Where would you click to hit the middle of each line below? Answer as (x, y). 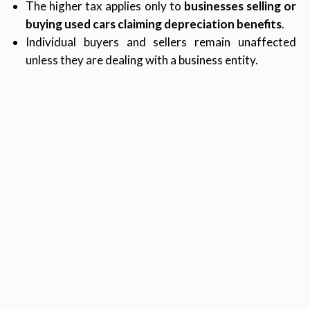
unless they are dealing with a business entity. (142, 60)
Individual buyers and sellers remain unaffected (161, 42)
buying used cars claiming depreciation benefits (154, 24)
